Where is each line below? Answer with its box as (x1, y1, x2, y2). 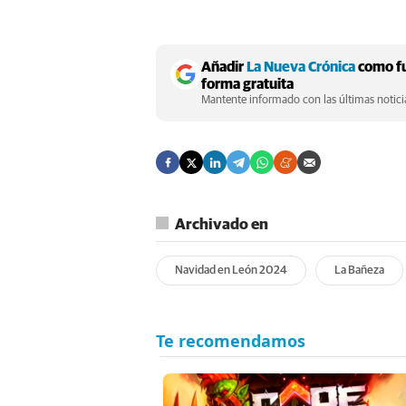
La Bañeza (334, 265, 384, 277)
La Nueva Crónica (246, 60, 355, 75)
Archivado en (175, 217, 268, 234)
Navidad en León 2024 (175, 265, 287, 277)
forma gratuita (201, 77, 294, 92)
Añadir (201, 60, 246, 75)
